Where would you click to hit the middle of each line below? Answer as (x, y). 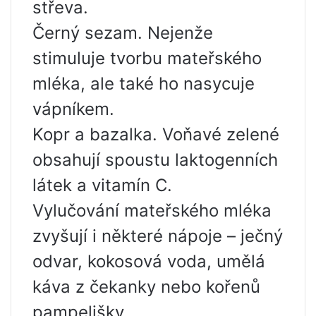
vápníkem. (73, 109)
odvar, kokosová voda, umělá (149, 262)
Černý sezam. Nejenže (123, 33)
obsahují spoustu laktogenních (155, 160)
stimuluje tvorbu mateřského (147, 59)
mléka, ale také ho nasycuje (144, 84)
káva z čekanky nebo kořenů (146, 287)
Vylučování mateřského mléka (152, 211)
